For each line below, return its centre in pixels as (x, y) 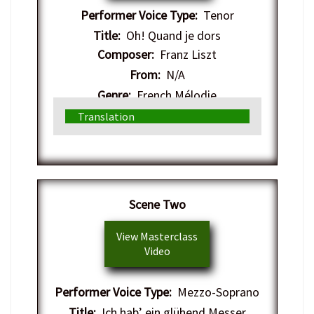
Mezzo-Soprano (216, 292)
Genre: (114, 95)
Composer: (126, 55)
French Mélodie (174, 95)
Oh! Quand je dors (171, 36)
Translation (106, 117)
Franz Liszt (185, 55)
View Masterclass (157, 237)
